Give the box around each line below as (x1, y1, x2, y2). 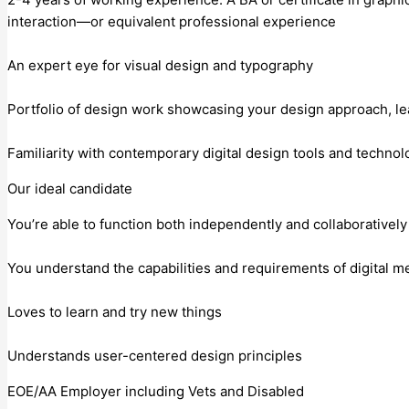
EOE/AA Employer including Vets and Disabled (7, 382, 304, 400)
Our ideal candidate (7, 179, 132, 197)
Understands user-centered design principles (7, 346, 302, 364)
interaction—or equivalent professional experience (7, 12, 336, 30)
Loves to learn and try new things (7, 302, 222, 320)
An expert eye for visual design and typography (7, 56, 313, 74)
